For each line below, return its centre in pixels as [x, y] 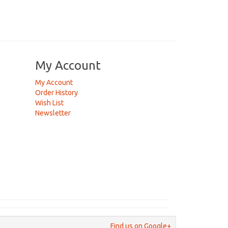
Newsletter [53, 113]
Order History [56, 93]
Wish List [49, 103]
